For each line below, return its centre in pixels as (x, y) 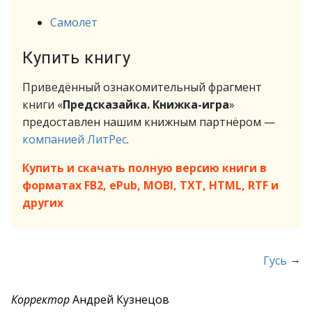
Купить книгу (77, 58)
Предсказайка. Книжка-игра (146, 104)
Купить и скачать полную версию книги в (145, 168)
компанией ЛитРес (75, 139)
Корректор (40, 299)
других (43, 203)
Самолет (74, 22)
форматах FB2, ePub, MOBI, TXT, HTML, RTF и (150, 185)
